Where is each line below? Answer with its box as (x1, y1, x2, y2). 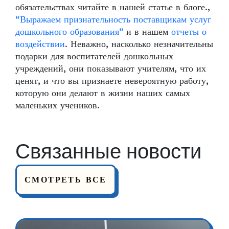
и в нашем (123, 26, 171, 38)
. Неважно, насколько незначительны (65, 38, 213, 50)
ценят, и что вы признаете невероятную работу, (15, 75, 209, 87)
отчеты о (171, 26, 207, 38)
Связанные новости (15, 143, 201, 164)
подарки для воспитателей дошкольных (15, 50, 173, 62)
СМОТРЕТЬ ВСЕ (25, 174, 107, 185)
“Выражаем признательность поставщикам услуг (15, 13, 211, 26)
